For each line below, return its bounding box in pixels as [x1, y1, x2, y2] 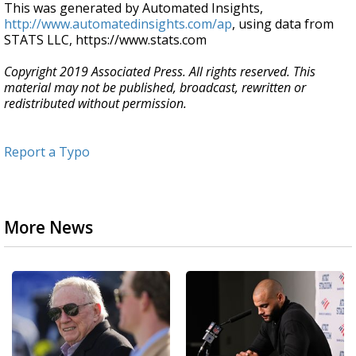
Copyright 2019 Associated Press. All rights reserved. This [4, 63, 315, 80]
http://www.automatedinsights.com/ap [4, 15, 232, 33]
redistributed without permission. [4, 95, 187, 112]
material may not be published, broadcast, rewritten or [4, 79, 306, 96]
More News [4, 216, 93, 238]
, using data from [232, 15, 334, 33]
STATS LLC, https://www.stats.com [4, 31, 207, 48]
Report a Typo [4, 143, 90, 161]
